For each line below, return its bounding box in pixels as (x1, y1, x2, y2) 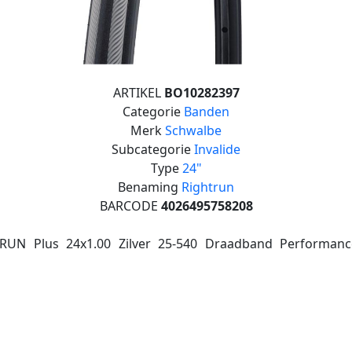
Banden (184, 102, 229, 120)
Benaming (118, 178, 181, 196)
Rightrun (181, 178, 234, 196)
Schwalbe (165, 121, 222, 139)
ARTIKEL (112, 83, 164, 101)
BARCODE (99, 196, 161, 214)
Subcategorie (112, 140, 194, 158)
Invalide (194, 140, 240, 158)
